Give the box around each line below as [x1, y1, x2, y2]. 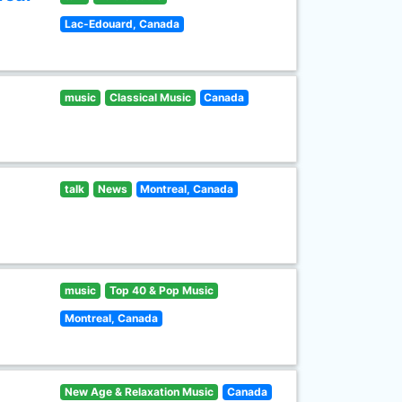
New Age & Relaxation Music [65, 385, 214, 398]
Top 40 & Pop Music [109, 284, 214, 297]
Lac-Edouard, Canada [65, 17, 180, 31]
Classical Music [109, 91, 191, 104]
